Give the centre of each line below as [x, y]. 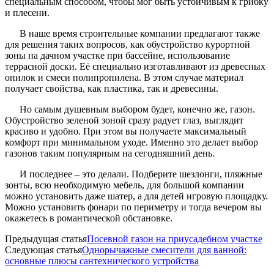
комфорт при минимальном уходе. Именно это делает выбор [131, 142]
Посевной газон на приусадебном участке [175, 239]
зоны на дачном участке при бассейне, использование [117, 55]
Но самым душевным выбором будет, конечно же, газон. [137, 109]
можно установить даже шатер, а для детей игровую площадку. [136, 196]
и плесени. [27, 12]
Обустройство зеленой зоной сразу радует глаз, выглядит [124, 120]
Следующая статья [43, 250]
